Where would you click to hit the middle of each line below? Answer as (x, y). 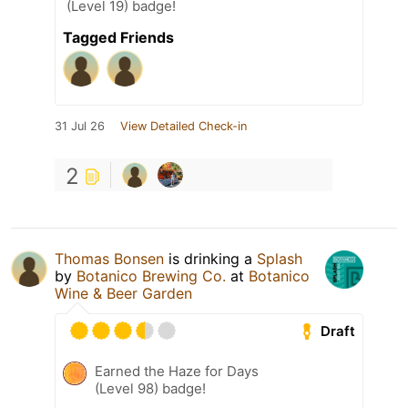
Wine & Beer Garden (123, 294)
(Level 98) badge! (150, 389)
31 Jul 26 (80, 127)
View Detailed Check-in (184, 127)
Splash (280, 259)
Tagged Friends (118, 38)
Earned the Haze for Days (177, 372)
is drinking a (210, 259)
